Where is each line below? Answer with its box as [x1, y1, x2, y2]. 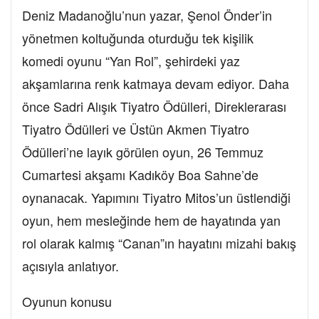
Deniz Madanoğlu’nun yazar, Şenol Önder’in [22, 6, 272, 25]
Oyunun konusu [22, 292, 112, 311]
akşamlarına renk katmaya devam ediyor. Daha [22, 74, 289, 93]
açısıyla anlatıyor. [22, 256, 119, 276]
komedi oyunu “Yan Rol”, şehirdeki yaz [22, 51, 240, 70]
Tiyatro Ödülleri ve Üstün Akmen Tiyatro [22, 120, 249, 139]
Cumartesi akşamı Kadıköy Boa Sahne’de [22, 165, 258, 184]
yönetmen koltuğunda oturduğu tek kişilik [22, 28, 253, 48]
